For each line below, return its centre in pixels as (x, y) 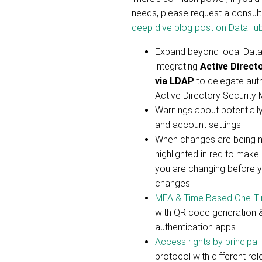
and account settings (198, 125)
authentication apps (195, 227)
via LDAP (175, 81)
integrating (177, 66)
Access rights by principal (207, 242)
